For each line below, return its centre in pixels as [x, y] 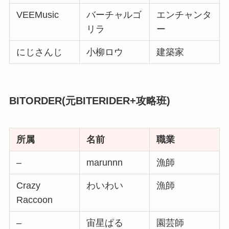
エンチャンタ [184, 15]
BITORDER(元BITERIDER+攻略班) [89, 100]
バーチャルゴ [114, 15]
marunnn [105, 163]
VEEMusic [38, 15]
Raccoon [35, 200]
